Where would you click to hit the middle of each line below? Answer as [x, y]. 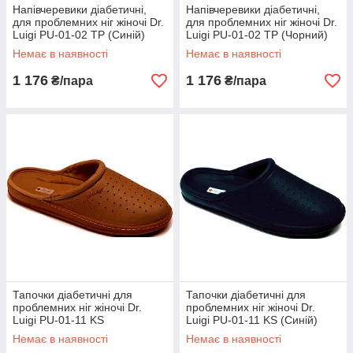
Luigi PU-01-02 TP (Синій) [79, 35]
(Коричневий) [47, 333]
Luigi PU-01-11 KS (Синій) [252, 320]
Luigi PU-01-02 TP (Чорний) [257, 35]
